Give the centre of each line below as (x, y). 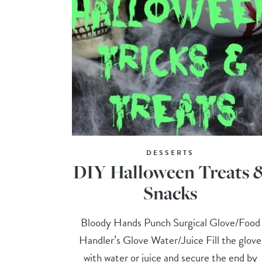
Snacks (170, 192)
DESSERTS (170, 152)
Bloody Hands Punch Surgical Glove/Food (170, 222)
